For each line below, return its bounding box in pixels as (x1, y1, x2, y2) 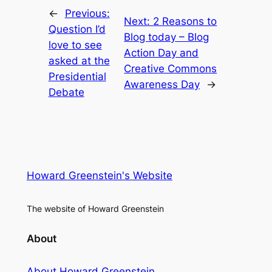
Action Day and (124, 46, 199, 59)
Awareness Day (124, 78, 200, 90)
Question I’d (48, 22, 106, 35)
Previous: (64, 7, 110, 19)
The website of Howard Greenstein (26, 203, 164, 214)
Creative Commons (124, 62, 217, 75)
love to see (48, 38, 102, 51)
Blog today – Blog (124, 30, 209, 43)
